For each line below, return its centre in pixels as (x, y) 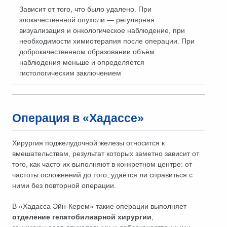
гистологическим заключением (70, 73)
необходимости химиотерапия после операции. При (107, 41)
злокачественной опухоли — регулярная (87, 20)
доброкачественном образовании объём (87, 52)
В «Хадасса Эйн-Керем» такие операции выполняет (99, 206)
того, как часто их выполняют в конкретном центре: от (102, 164)
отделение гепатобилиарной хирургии (82, 217)
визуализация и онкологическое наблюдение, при (102, 30)
